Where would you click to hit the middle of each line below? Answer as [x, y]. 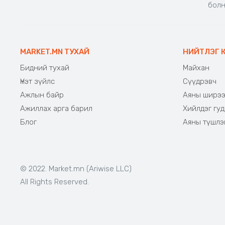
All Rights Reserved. [54, 182]
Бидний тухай [45, 68]
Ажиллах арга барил [56, 108]
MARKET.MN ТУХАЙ [55, 52]
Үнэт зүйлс [37, 81]
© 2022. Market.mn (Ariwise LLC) [76, 168]
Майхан [196, 68]
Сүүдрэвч [199, 81]
